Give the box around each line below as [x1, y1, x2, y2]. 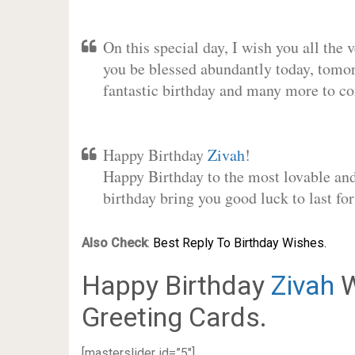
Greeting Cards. [81, 301, 267, 333]
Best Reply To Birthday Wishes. [152, 235, 326, 250]
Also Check [81, 235, 147, 250]
